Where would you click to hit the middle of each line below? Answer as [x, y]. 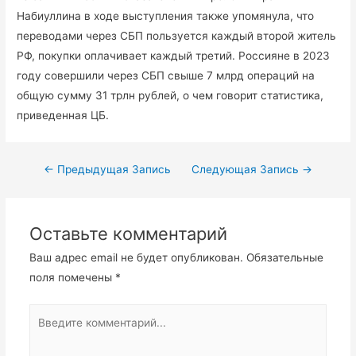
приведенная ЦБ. [63, 116]
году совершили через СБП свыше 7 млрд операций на [166, 76]
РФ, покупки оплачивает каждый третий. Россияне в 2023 [174, 56]
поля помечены [72, 277]
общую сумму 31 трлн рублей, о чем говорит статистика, [170, 96]
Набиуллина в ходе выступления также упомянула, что [166, 16]
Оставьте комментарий [128, 233]
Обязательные [284, 257]
